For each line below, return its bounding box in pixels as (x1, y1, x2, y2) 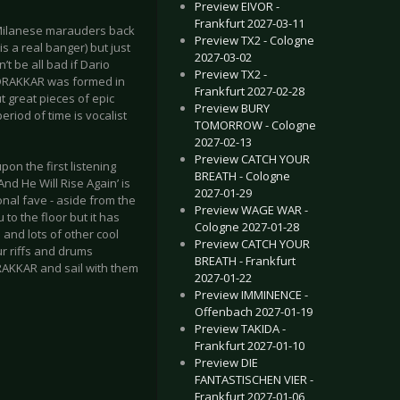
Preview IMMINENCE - (195, 287, 308, 303)
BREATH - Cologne (195, 168, 290, 184)
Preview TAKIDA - (195, 321, 286, 337)
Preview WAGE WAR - (195, 202, 308, 218)
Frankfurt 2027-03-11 (195, 15, 304, 31)
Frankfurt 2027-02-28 (195, 83, 304, 99)
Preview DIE (195, 354, 258, 371)
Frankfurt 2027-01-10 (195, 337, 304, 354)
